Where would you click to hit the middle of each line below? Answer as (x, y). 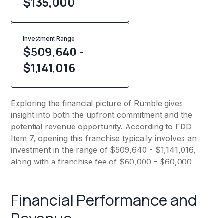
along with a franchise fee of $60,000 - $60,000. (102, 162)
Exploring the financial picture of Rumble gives (97, 103)
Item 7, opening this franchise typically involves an (104, 138)
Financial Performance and (104, 200)
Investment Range (49, 39)
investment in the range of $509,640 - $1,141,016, (103, 150)
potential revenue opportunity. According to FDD (101, 127)
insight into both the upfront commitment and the (102, 115)
